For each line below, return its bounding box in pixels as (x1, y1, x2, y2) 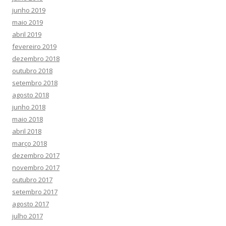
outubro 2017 (12, 175, 52, 184)
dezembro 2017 (12, 151, 60, 160)
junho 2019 (12, 6, 45, 15)
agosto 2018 (12, 90, 49, 99)
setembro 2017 (12, 187, 58, 196)
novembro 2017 (12, 163, 60, 172)
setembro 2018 (12, 78, 58, 87)
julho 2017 (12, 211, 43, 220)
